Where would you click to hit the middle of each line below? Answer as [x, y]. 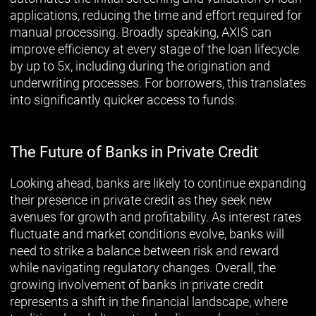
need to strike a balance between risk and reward [144, 250]
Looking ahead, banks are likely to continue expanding [158, 183]
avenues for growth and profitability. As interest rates [156, 217]
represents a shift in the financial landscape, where [149, 301]
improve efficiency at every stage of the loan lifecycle [154, 49]
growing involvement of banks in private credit [137, 284]
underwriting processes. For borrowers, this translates [158, 83]
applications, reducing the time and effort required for [156, 15]
